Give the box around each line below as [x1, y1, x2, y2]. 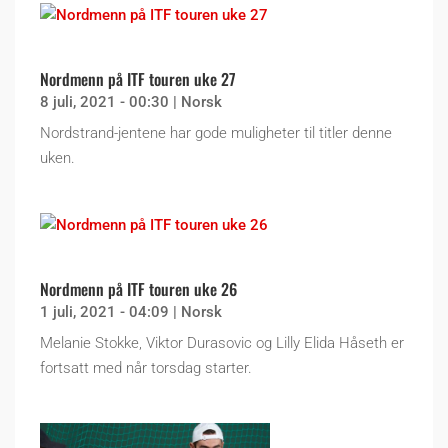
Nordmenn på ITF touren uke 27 [40, 67, 236, 92]
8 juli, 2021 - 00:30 [40, 93, 169, 112]
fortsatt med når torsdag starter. [40, 359, 252, 378]
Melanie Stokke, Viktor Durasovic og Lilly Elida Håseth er [40, 334, 404, 353]
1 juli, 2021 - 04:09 [40, 303, 169, 322]
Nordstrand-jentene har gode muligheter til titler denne [40, 124, 392, 143]
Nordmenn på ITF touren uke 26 [40, 277, 237, 302]
